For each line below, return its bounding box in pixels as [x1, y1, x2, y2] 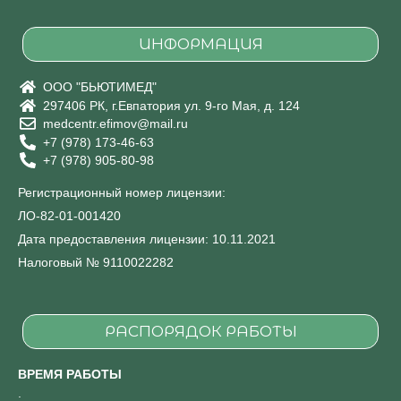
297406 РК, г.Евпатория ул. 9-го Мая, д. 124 [42, 98, 300, 113]
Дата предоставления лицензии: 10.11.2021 [18, 232, 276, 247]
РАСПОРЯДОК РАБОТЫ [104, 322, 297, 341]
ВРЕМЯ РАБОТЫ [18, 367, 122, 382]
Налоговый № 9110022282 [18, 255, 174, 270]
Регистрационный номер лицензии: [18, 185, 226, 200]
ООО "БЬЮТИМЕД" [42, 80, 157, 95]
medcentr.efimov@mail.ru [42, 116, 188, 132]
